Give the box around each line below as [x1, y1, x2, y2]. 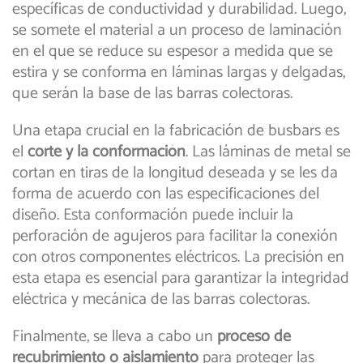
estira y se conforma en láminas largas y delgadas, [12, 59, 345, 87]
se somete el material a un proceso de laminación [12, 17, 342, 45]
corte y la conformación [28, 139, 186, 166]
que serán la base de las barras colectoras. [12, 80, 293, 108]
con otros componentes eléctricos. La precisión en [12, 244, 344, 271]
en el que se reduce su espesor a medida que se [12, 38, 333, 66]
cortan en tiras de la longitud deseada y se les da [12, 160, 338, 187]
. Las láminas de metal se [186, 139, 351, 166]
